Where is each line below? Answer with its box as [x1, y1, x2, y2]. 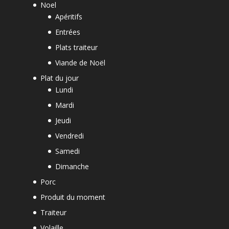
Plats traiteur [55, 42, 98, 52]
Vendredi [55, 130, 84, 141]
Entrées [55, 27, 80, 37]
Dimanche [55, 161, 89, 171]
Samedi [55, 146, 80, 156]
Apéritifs [55, 11, 82, 21]
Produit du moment [40, 192, 105, 202]
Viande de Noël [55, 57, 105, 67]
